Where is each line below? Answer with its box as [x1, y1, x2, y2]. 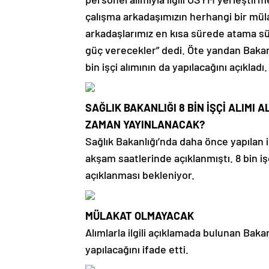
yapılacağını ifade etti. [85, 242, 189, 256]
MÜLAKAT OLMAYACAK [85, 208, 194, 222]
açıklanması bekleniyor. [85, 168, 195, 181]
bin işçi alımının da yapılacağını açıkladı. [85, 59, 267, 73]
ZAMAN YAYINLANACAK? [85, 117, 205, 131]
